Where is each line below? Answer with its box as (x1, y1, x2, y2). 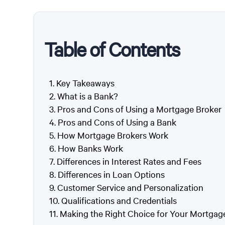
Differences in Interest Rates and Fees (57, 155, 201, 167)
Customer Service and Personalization (57, 181, 203, 193)
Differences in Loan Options (58, 168, 165, 180)
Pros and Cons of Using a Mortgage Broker (57, 103, 221, 115)
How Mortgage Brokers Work (57, 129, 168, 141)
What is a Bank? (57, 90, 118, 102)
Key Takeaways (56, 77, 115, 89)
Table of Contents (44, 36, 179, 62)
